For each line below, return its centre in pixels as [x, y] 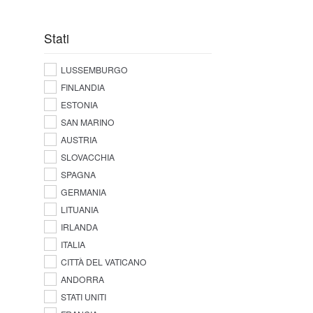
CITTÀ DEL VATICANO [103, 262]
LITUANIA [79, 210]
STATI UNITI [83, 297]
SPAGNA [78, 175]
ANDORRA [82, 279]
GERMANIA [83, 192]
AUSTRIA [79, 140]
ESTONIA [79, 105]
